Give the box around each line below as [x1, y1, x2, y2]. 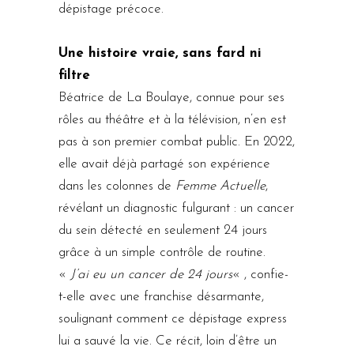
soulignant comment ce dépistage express [58, 311, 287, 326]
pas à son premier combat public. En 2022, [58, 134, 295, 149]
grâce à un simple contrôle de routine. [58, 245, 265, 259]
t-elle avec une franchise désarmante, [58, 289, 264, 303]
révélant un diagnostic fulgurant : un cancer [58, 201, 294, 215]
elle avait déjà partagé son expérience [58, 156, 270, 171]
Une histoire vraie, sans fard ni [58, 46, 262, 60]
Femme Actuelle [175, 179, 265, 193]
